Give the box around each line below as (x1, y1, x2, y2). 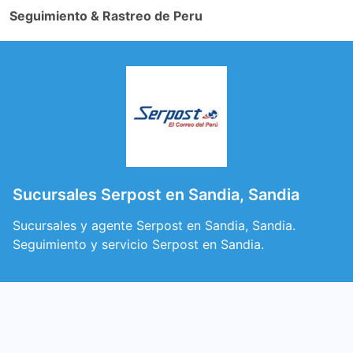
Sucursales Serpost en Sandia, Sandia (13, 185, 299, 204)
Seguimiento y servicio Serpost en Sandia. (13, 236, 264, 252)
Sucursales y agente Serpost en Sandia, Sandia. (13, 217, 295, 233)
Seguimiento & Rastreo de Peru (9, 8, 203, 24)
